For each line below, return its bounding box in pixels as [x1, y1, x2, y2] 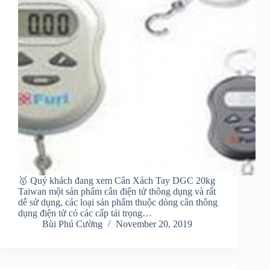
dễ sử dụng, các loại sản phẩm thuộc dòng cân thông [18, 197, 218, 208]
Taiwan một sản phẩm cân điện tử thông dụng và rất [18, 186, 216, 197]
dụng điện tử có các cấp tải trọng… [18, 208, 152, 219]
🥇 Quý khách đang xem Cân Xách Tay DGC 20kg [18, 175, 215, 186]
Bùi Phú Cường [42, 219, 102, 230]
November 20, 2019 [116, 219, 192, 230]
